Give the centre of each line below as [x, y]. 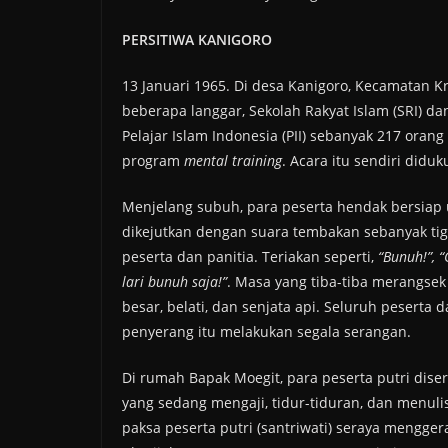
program [153, 161]
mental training [233, 161]
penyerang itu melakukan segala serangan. [266, 332]
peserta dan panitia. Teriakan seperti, [250, 257]
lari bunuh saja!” [174, 282]
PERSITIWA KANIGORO [197, 40]
